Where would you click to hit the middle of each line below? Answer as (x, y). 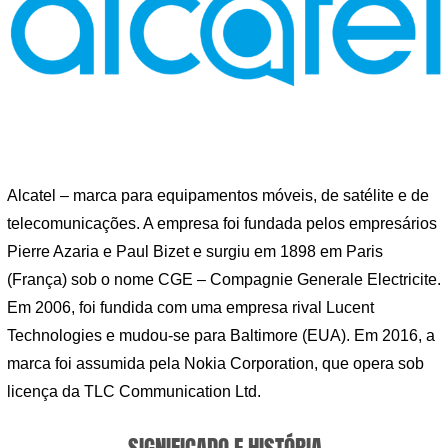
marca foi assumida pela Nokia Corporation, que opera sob (215, 364)
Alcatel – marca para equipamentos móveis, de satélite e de (218, 196)
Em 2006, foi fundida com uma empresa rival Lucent (190, 308)
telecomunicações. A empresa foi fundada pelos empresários (222, 224)
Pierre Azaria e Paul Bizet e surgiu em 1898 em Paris (195, 252)
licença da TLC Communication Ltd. (134, 392)
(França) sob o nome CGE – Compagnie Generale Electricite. (224, 280)
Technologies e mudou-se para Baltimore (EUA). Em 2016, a (221, 336)
